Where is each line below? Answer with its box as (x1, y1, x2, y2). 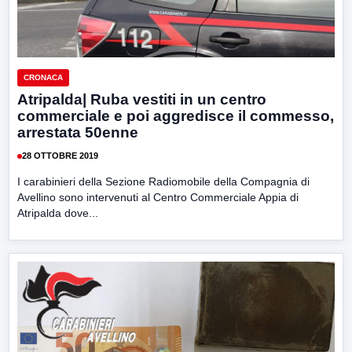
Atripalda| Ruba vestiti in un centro (17, 90, 266, 108)
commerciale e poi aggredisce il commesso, (17, 107, 334, 124)
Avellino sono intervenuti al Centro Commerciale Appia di (17, 190, 299, 203)
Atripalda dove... (17, 206, 98, 219)
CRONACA (24, 72, 63, 82)
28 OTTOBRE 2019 (22, 151, 98, 160)
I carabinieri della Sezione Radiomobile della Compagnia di (17, 174, 310, 188)
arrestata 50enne (17, 123, 138, 141)
